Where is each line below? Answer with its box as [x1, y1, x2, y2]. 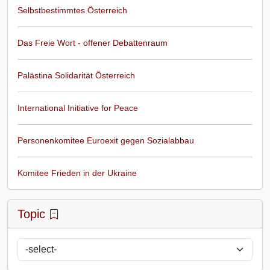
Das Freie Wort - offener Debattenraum [17, 37, 168, 48]
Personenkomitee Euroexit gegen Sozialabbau [17, 135, 194, 145]
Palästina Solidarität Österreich [17, 70, 135, 80]
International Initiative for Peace [17, 102, 138, 113]
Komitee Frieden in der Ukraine [17, 168, 137, 178]
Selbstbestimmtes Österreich [17, 5, 127, 15]
